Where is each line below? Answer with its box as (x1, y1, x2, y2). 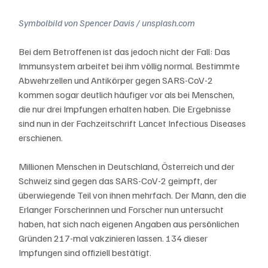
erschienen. (19, 131, 63, 144)
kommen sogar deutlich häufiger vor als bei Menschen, (19, 88, 237, 100)
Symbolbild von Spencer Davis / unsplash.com (19, 16, 196, 29)
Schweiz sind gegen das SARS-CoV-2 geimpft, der (19, 174, 220, 187)
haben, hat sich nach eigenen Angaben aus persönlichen (19, 217, 242, 230)
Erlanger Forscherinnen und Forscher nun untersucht (19, 203, 226, 215)
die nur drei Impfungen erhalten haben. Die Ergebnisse (19, 102, 233, 115)
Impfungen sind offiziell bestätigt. (19, 246, 152, 258)
